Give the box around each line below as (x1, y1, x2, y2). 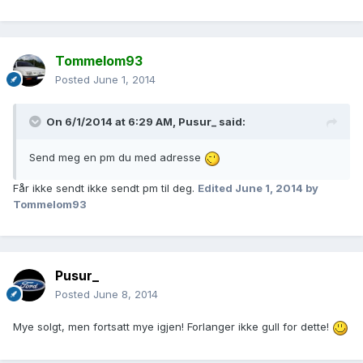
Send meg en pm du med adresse (29, 151, 204, 164)
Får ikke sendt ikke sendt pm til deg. (13, 181, 198, 194)
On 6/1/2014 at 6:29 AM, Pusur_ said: (46, 115, 246, 129)
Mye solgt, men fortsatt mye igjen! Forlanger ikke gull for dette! (13, 320, 332, 334)
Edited (198, 181, 235, 194)
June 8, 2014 (93, 288, 158, 301)
